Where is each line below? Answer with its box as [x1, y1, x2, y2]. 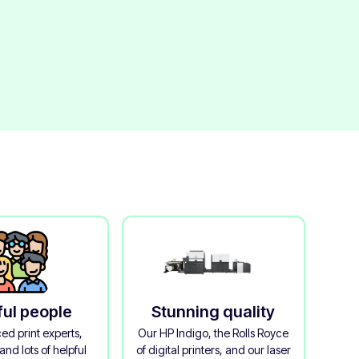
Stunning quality [151, 302, 276, 321]
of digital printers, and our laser [135, 342, 291, 357]
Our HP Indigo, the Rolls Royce [138, 325, 289, 340]
